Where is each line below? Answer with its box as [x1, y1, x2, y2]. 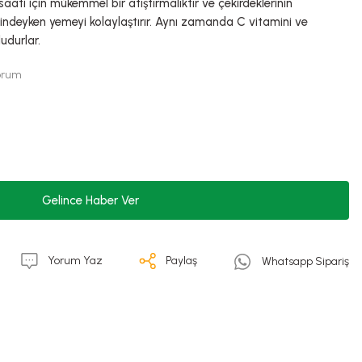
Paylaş [165, 254, 197, 267]
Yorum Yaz [48, 254, 103, 267]
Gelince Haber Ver [42, 192, 139, 208]
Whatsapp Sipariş [261, 255, 349, 268]
